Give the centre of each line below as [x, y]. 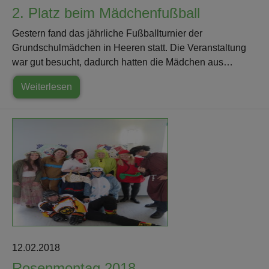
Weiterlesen [47, 87]
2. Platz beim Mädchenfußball [106, 13]
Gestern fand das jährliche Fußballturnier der [107, 34]
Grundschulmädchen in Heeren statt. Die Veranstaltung [129, 48]
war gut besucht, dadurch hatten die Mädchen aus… [122, 62]
